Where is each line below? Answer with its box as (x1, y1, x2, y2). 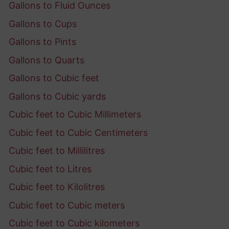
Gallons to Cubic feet (9, 73, 99, 84)
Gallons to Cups (9, 18, 77, 29)
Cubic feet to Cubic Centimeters (9, 127, 148, 138)
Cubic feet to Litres (9, 163, 91, 174)
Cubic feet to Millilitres (9, 145, 105, 156)
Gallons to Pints (9, 36, 76, 48)
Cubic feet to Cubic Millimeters (9, 109, 141, 120)
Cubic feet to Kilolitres (9, 181, 105, 193)
